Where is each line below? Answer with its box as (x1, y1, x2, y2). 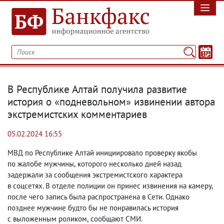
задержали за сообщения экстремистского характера (7, 170, 182, 179)
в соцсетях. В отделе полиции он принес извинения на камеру (7, 181, 211, 190)
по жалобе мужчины (7, 159, 74, 168)
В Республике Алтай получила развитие (7, 82, 187, 96)
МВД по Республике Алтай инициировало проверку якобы (7, 148, 197, 157)
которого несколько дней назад (77, 159, 181, 168)
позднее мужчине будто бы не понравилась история (7, 203, 178, 212)
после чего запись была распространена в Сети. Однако (7, 192, 189, 201)
